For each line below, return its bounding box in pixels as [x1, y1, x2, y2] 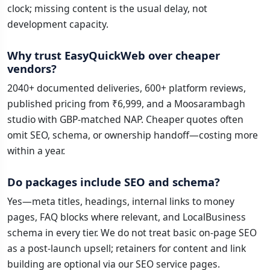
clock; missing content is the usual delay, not [7, 2, 207, 16]
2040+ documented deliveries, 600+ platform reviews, [7, 81, 246, 95]
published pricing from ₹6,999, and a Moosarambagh [7, 97, 245, 111]
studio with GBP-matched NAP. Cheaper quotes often [7, 113, 243, 127]
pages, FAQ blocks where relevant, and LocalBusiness [7, 210, 246, 224]
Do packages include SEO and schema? [7, 174, 220, 190]
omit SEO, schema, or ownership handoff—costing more [7, 128, 258, 142]
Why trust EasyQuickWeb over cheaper [7, 48, 220, 63]
